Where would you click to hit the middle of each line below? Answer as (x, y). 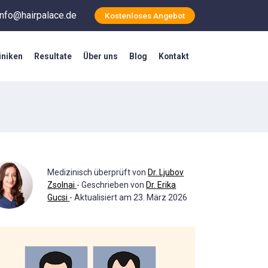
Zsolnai (61, 185)
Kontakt (174, 57)
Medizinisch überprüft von (98, 172)
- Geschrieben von (112, 185)
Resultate (53, 57)
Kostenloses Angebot (145, 16)
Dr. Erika (161, 185)
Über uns (101, 57)
